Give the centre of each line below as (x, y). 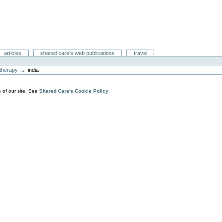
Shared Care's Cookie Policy (74, 91)
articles (13, 53)
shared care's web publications (78, 53)
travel (140, 53)
